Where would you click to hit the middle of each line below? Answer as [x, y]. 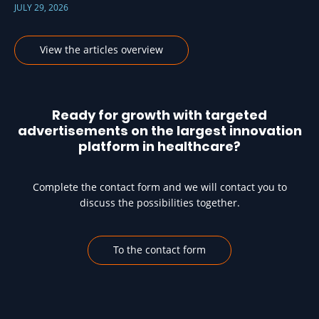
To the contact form [159, 250]
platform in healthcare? [159, 146]
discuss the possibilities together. [159, 202]
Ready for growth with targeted [159, 115]
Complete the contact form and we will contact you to [159, 187]
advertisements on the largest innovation [159, 130]
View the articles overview [101, 49]
